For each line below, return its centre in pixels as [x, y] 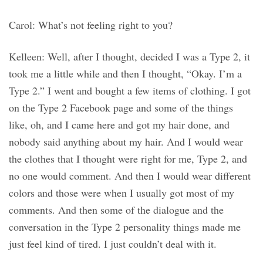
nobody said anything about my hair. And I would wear [126, 142]
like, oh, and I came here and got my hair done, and [119, 125]
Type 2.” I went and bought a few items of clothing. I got [130, 91]
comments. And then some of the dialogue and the [116, 210]
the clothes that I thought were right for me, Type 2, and [128, 159]
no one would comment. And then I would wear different [130, 176]
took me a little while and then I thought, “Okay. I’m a [125, 74]
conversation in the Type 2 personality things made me [125, 227]
